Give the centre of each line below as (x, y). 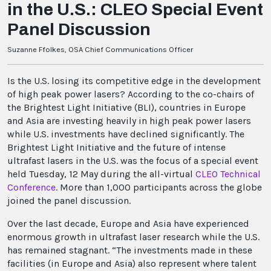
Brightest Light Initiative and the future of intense (116, 148)
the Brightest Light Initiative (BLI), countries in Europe (126, 108)
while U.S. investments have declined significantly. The (126, 134)
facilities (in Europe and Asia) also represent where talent (132, 264)
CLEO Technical (228, 174)
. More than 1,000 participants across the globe (159, 188)
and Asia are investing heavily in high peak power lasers (129, 121)
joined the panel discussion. (69, 201)
